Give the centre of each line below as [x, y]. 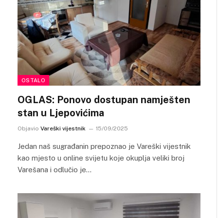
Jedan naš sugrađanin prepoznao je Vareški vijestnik [104, 146]
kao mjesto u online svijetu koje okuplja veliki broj [101, 158]
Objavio [28, 128]
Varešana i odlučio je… [54, 170]
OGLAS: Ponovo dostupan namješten [104, 100]
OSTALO [33, 80]
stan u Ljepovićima [61, 113]
